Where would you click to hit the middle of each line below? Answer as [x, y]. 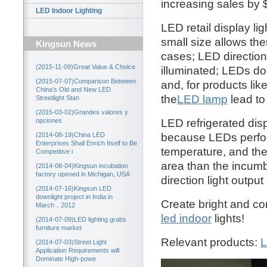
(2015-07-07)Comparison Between [86, 81]
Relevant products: [211, 242]
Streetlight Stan [58, 98]
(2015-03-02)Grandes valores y [82, 112]
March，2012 [55, 205]
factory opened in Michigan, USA [83, 174]
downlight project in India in [74, 197]
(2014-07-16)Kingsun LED [74, 189]
